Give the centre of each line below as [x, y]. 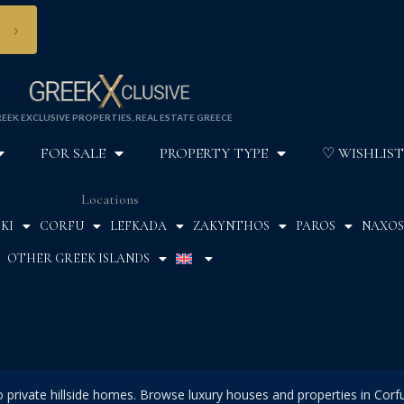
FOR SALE [73, 154]
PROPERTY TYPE [214, 154]
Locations [110, 200]
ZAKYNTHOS [231, 226]
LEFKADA [138, 226]
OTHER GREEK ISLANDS [78, 259]
